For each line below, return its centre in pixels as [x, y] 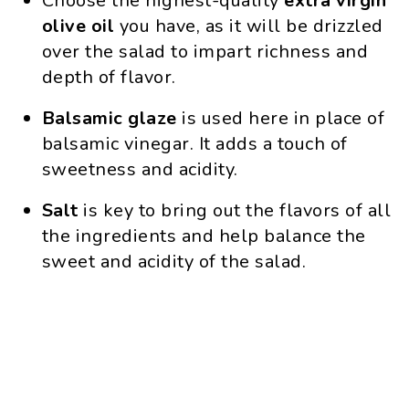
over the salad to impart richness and [205, 52]
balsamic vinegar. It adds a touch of [194, 144]
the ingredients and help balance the [204, 236]
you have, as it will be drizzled [249, 26]
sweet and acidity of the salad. [174, 262]
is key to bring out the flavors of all [237, 210]
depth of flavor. [109, 77]
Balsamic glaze [112, 118]
